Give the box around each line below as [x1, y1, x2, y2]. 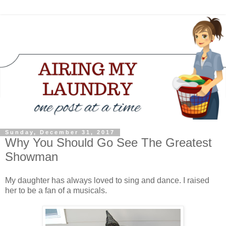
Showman [5, 149, 58, 163]
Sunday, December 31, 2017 [5, 129, 115, 136]
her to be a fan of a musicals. [5, 186, 107, 195]
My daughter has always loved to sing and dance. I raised [5, 176, 209, 185]
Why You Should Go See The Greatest [5, 135, 212, 149]
